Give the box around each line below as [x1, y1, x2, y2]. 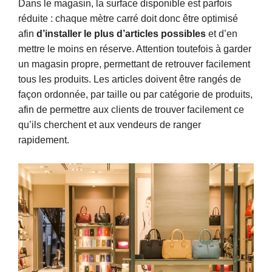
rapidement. [18, 135, 69, 146]
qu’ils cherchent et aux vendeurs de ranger [18, 120, 201, 131]
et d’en [206, 29, 237, 39]
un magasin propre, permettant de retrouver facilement [18, 59, 250, 70]
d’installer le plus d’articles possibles [36, 29, 206, 39]
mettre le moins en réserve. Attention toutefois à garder [18, 44, 251, 55]
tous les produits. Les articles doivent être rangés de [18, 74, 241, 85]
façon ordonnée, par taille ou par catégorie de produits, [18, 89, 253, 100]
